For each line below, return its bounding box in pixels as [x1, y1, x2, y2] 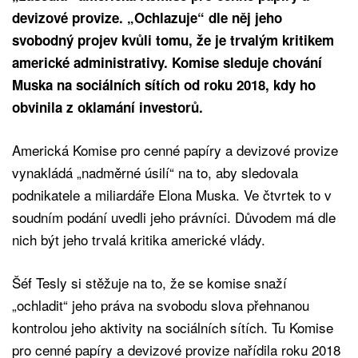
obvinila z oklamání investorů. [12, 97, 203, 117]
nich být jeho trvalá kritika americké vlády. [12, 229, 265, 250]
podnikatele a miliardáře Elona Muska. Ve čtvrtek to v [12, 185, 332, 205]
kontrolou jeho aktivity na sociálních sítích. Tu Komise [12, 317, 333, 338]
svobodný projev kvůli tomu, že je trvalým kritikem [12, 30, 334, 50]
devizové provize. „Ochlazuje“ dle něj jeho [12, 8, 282, 28]
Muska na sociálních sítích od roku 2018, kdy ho [12, 75, 316, 95]
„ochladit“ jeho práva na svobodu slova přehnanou [12, 295, 309, 316]
